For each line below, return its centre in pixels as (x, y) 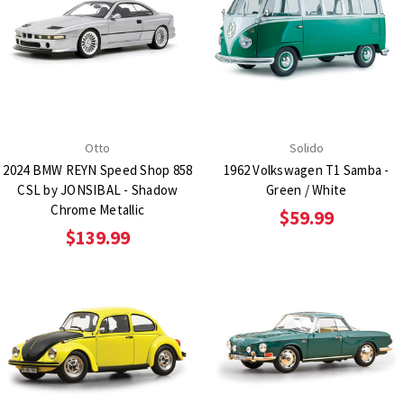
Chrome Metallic (98, 209)
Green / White (307, 189)
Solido (306, 147)
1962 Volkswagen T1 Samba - (307, 170)
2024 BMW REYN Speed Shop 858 (98, 170)
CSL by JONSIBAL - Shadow (98, 189)
